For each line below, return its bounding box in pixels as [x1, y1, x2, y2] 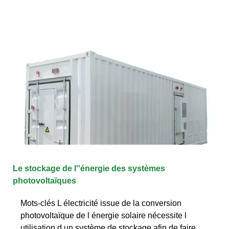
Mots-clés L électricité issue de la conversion [20, 198, 181, 208]
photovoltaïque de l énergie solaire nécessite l [20, 211, 187, 220]
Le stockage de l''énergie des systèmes [13, 164, 165, 173]
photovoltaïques [13, 176, 76, 185]
